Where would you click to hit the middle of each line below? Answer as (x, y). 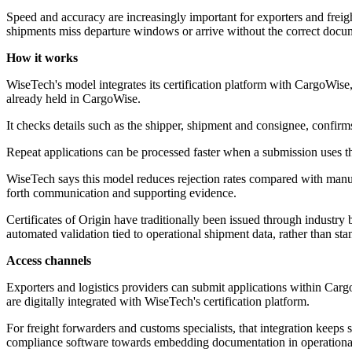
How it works (42, 58)
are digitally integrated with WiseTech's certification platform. (158, 302)
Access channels (49, 261)
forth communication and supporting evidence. (121, 193)
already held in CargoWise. (73, 99)
